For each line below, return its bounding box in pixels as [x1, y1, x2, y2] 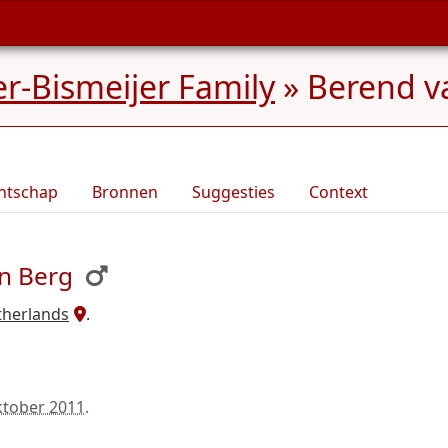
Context [309, 181, 368, 203]
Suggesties [192, 181, 275, 203]
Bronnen [92, 181, 158, 203]
